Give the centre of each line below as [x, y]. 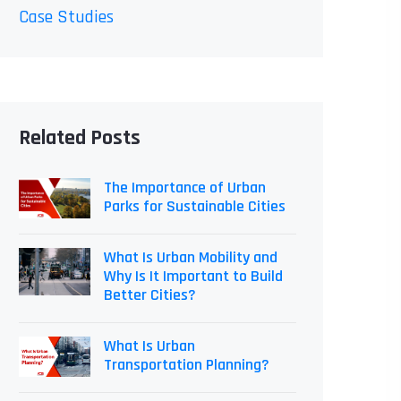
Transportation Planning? [187, 365]
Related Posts [80, 138]
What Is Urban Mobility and [191, 257]
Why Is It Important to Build [193, 276]
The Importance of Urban [185, 188]
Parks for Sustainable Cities [195, 206]
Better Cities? [150, 295]
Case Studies [66, 17]
